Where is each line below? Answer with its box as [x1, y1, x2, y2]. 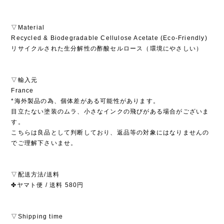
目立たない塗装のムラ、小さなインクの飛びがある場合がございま [11, 107, 209, 115]
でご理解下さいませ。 [11, 139, 77, 146]
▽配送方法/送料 [11, 170, 59, 178]
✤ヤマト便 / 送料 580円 [11, 181, 84, 188]
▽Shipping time [11, 212, 63, 220]
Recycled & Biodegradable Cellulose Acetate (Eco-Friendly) [11, 34, 207, 41]
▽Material [11, 23, 45, 31]
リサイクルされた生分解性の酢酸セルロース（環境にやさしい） [11, 44, 203, 52]
